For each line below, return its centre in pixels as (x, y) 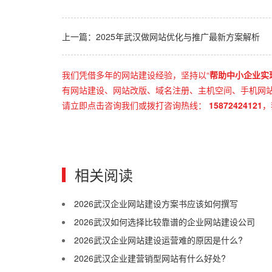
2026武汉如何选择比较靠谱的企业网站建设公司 (165, 222)
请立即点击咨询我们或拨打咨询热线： (134, 105)
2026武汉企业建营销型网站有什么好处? (150, 258)
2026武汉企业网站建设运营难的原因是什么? (158, 240)
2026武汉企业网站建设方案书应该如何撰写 (156, 203)
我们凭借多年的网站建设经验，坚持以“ (136, 75)
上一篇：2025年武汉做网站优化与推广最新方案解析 (161, 36)
